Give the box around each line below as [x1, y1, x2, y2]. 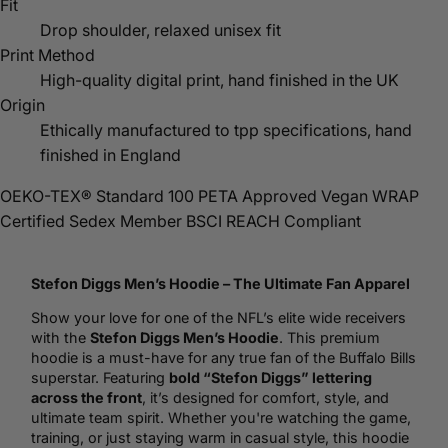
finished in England [40, 144, 181, 165]
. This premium [279, 329, 380, 347]
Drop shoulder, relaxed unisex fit [40, 19, 281, 40]
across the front [31, 389, 142, 407]
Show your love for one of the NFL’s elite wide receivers [31, 309, 406, 327]
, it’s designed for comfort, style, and [142, 389, 389, 407]
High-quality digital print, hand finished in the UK [40, 69, 399, 90]
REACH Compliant [226, 210, 361, 231]
